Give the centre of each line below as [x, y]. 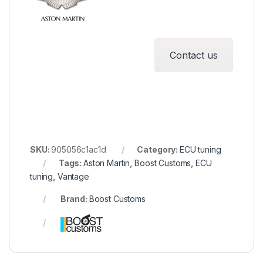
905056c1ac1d [79, 149]
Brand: [74, 198]
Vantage [73, 176]
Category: [158, 149]
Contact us [194, 55]
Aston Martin [107, 163]
